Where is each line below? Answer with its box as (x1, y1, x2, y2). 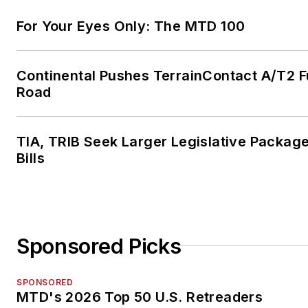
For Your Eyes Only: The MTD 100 (16, 17, 245, 34)
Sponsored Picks (16, 233, 181, 258)
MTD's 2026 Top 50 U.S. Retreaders (16, 288, 263, 305)
